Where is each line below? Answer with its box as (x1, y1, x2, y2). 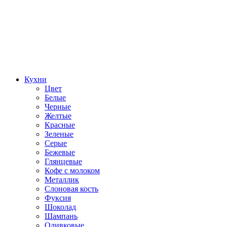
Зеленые (45, 129, 73, 138)
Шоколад (45, 202, 76, 211)
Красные (45, 120, 75, 129)
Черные (45, 102, 71, 111)
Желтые (45, 111, 71, 120)
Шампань (45, 211, 78, 220)
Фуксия (45, 193, 71, 202)
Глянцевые (45, 157, 82, 166)
